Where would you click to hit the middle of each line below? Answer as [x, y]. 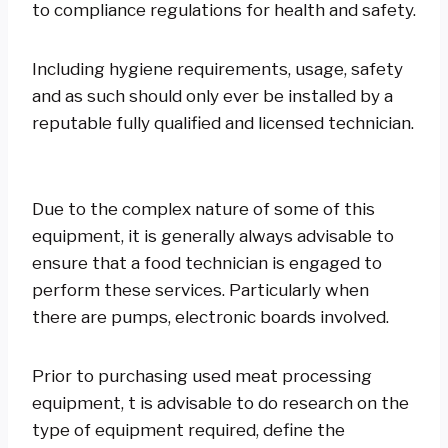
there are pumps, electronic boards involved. [210, 316]
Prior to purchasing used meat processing [202, 375]
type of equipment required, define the [188, 429]
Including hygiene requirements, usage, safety [217, 68]
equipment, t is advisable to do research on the [220, 402]
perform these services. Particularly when [200, 289]
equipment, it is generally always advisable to [213, 235]
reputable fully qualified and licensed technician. [223, 122]
